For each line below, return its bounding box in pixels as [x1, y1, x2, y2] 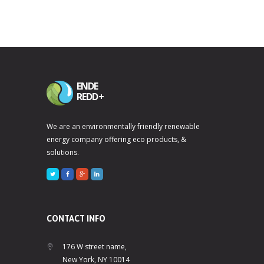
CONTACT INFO [47, 214, 105, 224]
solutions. [47, 147, 79, 157]
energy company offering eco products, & [47, 134, 186, 144]
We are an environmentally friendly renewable [47, 121, 200, 131]
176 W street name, [62, 242, 127, 252]
